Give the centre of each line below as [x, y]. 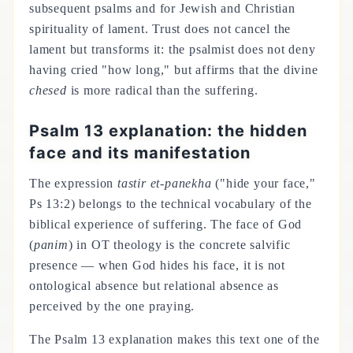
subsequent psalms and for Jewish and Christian [162, 8]
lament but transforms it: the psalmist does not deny [173, 49]
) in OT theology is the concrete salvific [179, 245]
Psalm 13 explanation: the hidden [168, 131]
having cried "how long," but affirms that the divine [174, 70]
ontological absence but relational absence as [154, 286]
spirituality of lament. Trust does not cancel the [160, 29]
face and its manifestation [140, 153]
